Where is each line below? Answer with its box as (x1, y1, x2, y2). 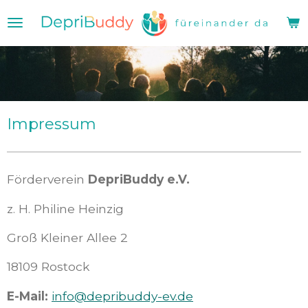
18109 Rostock (7, 259, 89, 274)
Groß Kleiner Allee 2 (7, 230, 128, 245)
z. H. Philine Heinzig (7, 201, 124, 216)
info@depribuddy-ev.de (52, 288, 193, 303)
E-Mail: (7, 288, 48, 303)
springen (6, 42, 54, 56)
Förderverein (7, 172, 88, 187)
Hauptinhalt (6, 25, 69, 38)
